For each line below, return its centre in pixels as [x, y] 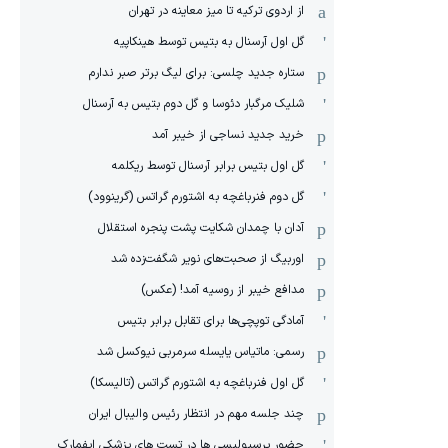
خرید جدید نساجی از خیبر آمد [228, 135]
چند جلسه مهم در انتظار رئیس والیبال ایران [196, 414]
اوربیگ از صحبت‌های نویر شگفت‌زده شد [207, 259]
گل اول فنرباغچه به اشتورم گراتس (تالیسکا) [197, 383]
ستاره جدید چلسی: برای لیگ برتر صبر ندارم [196, 73]
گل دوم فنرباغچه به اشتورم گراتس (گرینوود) [196, 197]
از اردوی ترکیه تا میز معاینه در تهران [216, 11]
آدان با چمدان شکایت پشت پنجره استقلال [201, 228]
